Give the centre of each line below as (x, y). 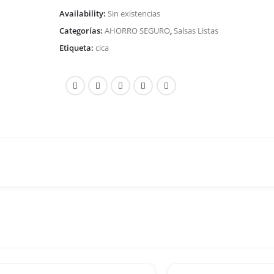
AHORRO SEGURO (137, 31)
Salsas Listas (196, 31)
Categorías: (82, 31)
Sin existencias (134, 13)
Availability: (83, 13)
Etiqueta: (77, 48)
